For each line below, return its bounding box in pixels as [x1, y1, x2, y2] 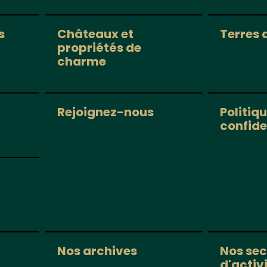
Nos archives [57, 243, 137, 260]
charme [57, 53, 106, 70]
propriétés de [57, 39, 141, 57]
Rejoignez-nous [57, 104, 154, 121]
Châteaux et [57, 26, 133, 43]
